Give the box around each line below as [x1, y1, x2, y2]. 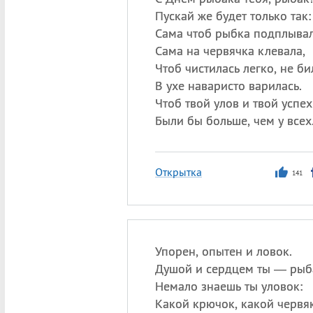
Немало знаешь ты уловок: [154, 278, 303, 294]
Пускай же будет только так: [154, 8, 311, 24]
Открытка [154, 165, 202, 179]
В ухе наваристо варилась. [154, 78, 302, 94]
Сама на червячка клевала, [154, 43, 305, 59]
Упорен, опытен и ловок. [154, 243, 292, 259]
